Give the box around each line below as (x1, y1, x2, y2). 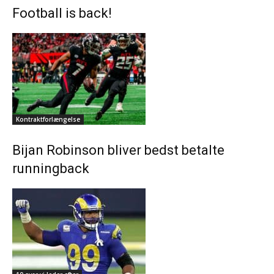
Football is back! (12, 5, 115, 21)
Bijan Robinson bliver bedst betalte (12, 142, 224, 158)
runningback (12, 160, 89, 176)
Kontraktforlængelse (16, 114, 80, 124)
